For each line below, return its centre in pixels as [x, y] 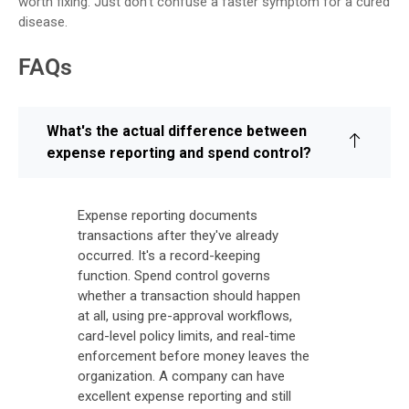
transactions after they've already [178, 235]
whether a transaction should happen [189, 295]
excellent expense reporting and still [184, 396]
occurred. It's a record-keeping [169, 255]
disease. [43, 21]
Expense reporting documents [168, 215]
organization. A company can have [181, 376]
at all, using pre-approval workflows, [185, 315]
